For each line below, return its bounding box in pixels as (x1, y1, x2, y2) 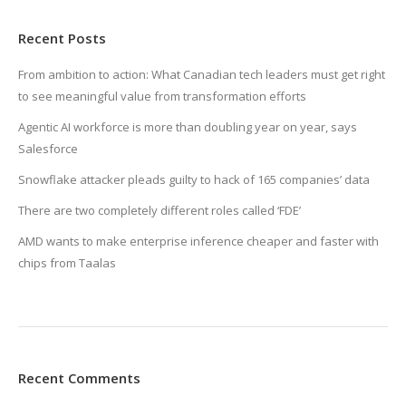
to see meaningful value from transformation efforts (18, 88, 306, 104)
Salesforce (18, 140, 78, 157)
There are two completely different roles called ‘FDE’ (18, 202, 301, 218)
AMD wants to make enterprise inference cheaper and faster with (18, 233, 379, 249)
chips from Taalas (18, 255, 116, 271)
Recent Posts (18, 29, 106, 47)
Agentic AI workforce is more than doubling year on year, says (18, 119, 357, 135)
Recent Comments (18, 369, 140, 387)
